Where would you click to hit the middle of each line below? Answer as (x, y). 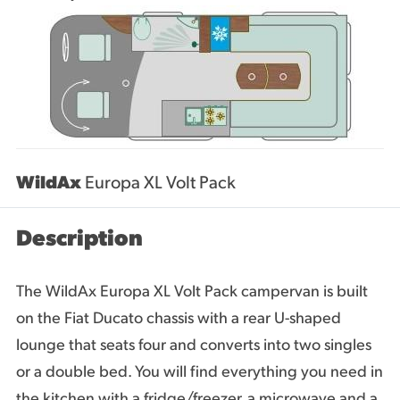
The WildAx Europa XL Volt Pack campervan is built (192, 292)
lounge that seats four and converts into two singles (194, 346)
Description (79, 239)
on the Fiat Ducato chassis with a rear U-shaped (179, 319)
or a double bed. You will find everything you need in (200, 372)
